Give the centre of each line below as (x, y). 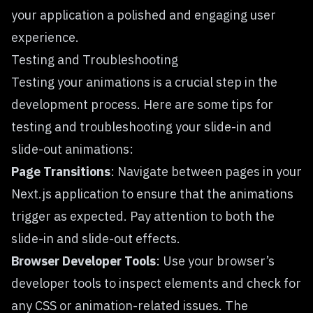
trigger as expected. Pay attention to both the (143, 216)
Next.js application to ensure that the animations (152, 194)
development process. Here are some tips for (142, 104)
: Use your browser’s (215, 261)
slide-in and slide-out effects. (96, 239)
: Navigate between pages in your (206, 172)
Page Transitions (61, 172)
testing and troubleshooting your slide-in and (141, 127)
